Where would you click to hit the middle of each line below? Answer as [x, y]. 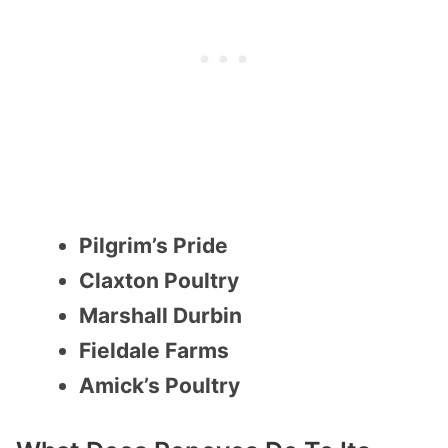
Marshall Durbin [160, 316]
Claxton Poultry [159, 281]
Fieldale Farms [154, 351]
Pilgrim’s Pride [153, 246]
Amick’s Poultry [159, 386]
